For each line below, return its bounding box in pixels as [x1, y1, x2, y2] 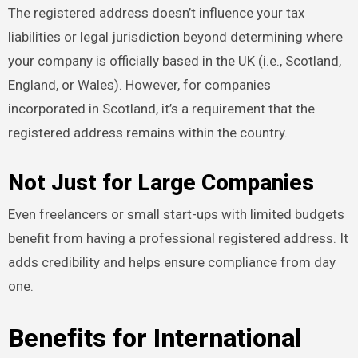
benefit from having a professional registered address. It [7, 230, 348, 247]
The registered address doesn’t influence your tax [7, 4, 304, 21]
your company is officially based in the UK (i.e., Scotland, [7, 52, 341, 69]
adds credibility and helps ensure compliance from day [7, 254, 336, 271]
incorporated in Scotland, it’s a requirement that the [7, 100, 315, 117]
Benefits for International [7, 323, 302, 354]
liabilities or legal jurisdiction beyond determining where [7, 28, 343, 45]
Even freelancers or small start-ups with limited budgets [7, 206, 344, 223]
